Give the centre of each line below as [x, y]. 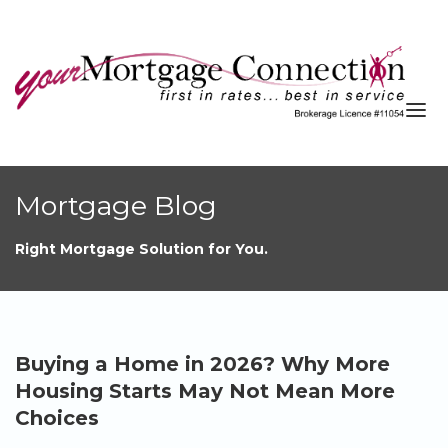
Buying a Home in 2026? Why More [202, 364]
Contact [224, 327]
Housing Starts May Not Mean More [205, 391]
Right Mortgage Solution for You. [141, 249]
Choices [57, 418]
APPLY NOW [224, 363]
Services [214, 222]
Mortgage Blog [116, 205]
